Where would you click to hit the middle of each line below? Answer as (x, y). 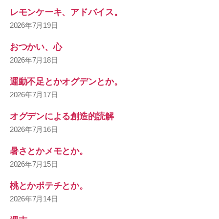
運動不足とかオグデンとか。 (66, 82)
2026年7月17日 (34, 95)
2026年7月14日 (34, 199)
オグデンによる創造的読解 (62, 116)
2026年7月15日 (34, 164)
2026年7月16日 (34, 129)
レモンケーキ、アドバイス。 (66, 12)
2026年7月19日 (34, 25)
